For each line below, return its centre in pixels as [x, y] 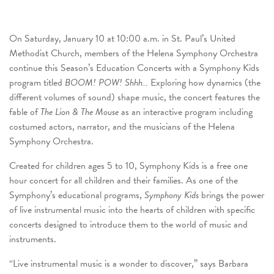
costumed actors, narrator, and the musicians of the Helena [122, 126]
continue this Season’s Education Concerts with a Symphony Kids [134, 68]
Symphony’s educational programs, [77, 195]
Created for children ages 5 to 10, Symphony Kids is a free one [128, 165]
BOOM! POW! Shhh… [106, 82]
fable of [25, 112]
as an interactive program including [187, 112]
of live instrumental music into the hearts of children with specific [132, 209]
